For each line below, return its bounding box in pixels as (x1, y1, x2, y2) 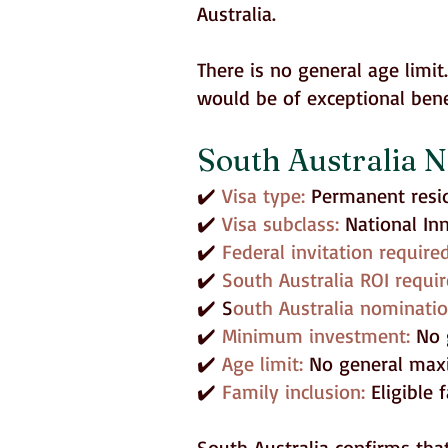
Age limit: (222, 351, 303, 376)
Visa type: (222, 183, 311, 208)
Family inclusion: (222, 379, 371, 404)
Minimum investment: (222, 323, 416, 348)
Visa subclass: (222, 211, 345, 236)
